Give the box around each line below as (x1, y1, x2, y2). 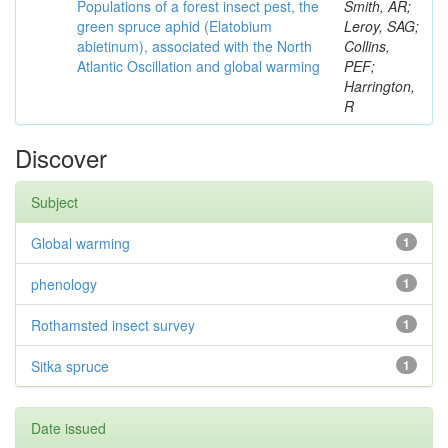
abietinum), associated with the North (77, 36, 312, 56)
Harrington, (344, 76, 415, 96)
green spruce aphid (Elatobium (77, 16, 272, 36)
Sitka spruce (31, 356, 109, 376)
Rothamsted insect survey (31, 315, 195, 335)
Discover (15, 140, 107, 175)
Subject (31, 192, 78, 212)
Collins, (344, 36, 390, 56)
